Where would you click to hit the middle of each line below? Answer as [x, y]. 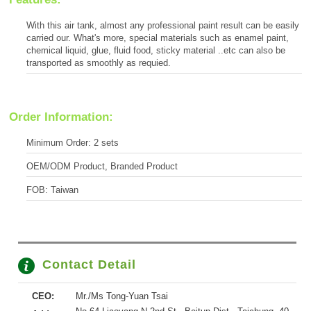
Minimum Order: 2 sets [73, 143]
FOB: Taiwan [52, 190]
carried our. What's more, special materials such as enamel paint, [158, 38]
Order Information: [61, 117]
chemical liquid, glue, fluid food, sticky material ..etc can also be [156, 51]
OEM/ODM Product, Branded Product [102, 167]
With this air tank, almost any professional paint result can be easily [163, 26]
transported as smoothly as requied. [99, 63]
